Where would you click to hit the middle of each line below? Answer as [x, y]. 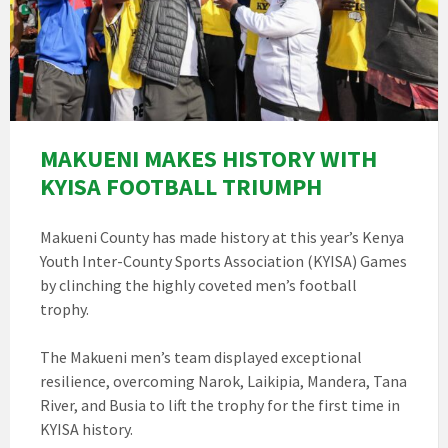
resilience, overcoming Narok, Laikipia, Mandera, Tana [223, 381]
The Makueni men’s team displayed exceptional [201, 357]
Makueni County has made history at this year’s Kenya [222, 237]
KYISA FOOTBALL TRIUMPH [181, 187]
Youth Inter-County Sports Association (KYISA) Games [223, 261]
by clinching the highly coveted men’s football [198, 285]
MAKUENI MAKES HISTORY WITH [208, 159]
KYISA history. [86, 429]
